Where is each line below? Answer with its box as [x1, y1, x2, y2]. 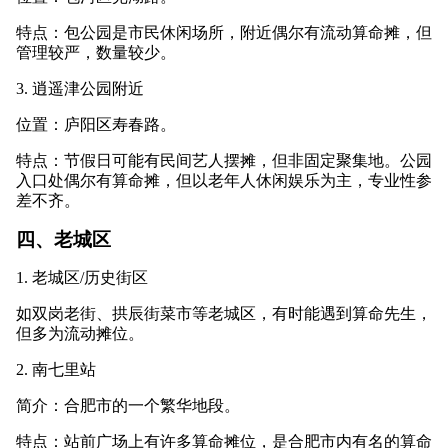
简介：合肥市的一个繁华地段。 [16, 397, 240, 415]
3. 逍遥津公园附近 [16, 80, 144, 98]
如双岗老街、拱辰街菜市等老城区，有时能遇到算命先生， [16, 305, 432, 323]
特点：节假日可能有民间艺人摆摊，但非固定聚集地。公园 [16, 152, 432, 170]
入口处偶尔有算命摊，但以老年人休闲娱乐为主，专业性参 [16, 172, 432, 190]
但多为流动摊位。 [16, 325, 144, 343]
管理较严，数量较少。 [16, 44, 176, 62]
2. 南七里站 [16, 361, 96, 379]
